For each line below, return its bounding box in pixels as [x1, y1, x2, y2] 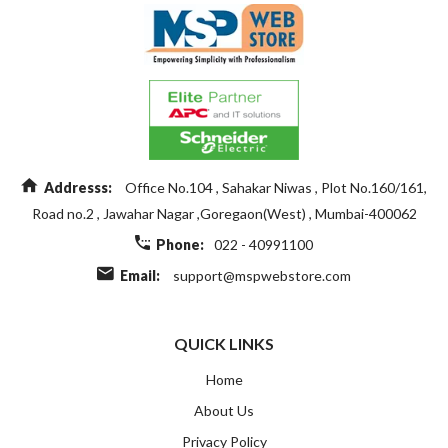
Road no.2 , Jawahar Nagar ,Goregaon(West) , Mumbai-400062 [31, 205, 417, 223]
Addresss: [44, 179, 112, 197]
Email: [120, 267, 160, 285]
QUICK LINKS [174, 334, 274, 354]
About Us [194, 402, 254, 420]
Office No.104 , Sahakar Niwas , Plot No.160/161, [122, 179, 427, 197]
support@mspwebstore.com [173, 267, 351, 285]
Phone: [156, 236, 204, 254]
